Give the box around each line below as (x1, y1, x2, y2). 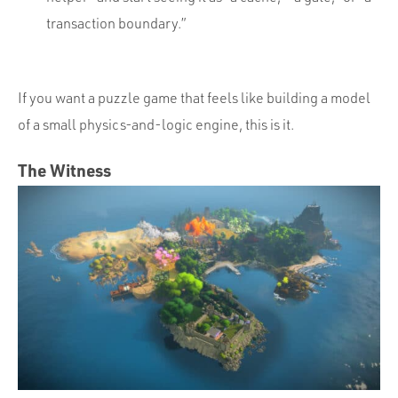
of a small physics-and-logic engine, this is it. (18, 115, 294, 134)
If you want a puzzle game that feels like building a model (18, 89, 370, 107)
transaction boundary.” (46, 14, 187, 33)
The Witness (18, 159, 111, 182)
